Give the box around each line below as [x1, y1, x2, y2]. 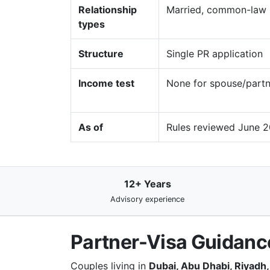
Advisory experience [110, 195, 184, 204]
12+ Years [124, 178, 171, 190]
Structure [78, 48, 124, 60]
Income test [78, 77, 134, 89]
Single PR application [166, 48, 263, 60]
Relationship [78, 4, 137, 16]
